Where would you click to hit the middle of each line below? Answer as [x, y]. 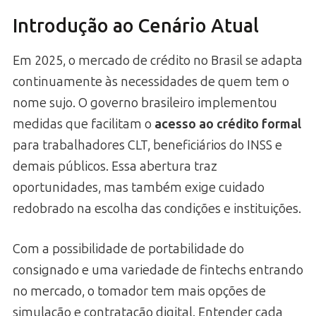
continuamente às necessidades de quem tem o [151, 81]
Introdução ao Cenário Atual [136, 26]
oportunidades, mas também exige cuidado [139, 187]
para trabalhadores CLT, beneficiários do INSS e [147, 145]
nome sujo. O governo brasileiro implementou [145, 103]
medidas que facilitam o [84, 124]
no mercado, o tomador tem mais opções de [139, 291]
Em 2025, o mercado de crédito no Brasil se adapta [158, 60]
